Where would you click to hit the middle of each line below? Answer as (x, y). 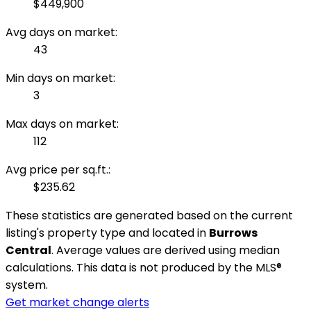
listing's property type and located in (107, 233)
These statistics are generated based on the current (149, 216)
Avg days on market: (61, 33)
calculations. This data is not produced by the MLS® (144, 268)
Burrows (233, 233)
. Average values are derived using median (166, 251)
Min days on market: (60, 78)
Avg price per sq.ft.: (58, 170)
